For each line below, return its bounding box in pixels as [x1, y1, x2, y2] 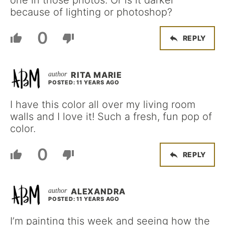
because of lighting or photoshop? [10, 6, 172, 18]
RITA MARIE [71, 69, 122, 80]
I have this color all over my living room [10, 98, 195, 110]
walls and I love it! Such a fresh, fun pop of [10, 110, 212, 123]
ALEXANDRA [71, 186, 126, 196]
